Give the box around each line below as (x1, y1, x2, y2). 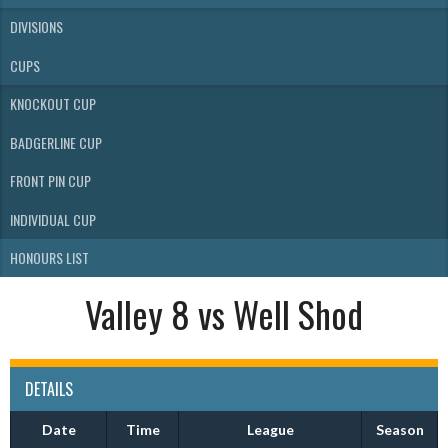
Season (375, 421, 424, 438)
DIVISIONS (10, 16, 63, 38)
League (246, 421, 294, 438)
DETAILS (25, 377, 73, 401)
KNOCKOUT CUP (10, 93, 96, 115)
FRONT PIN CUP (10, 170, 91, 192)
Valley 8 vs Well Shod (85, 287, 363, 340)
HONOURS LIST (10, 247, 89, 269)
